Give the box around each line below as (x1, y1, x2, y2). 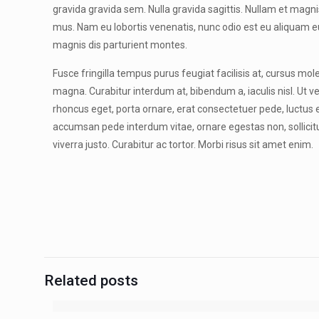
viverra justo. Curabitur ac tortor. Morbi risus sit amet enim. (53, 139, 314, 150)
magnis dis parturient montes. (53, 39, 188, 51)
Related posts (44, 272, 138, 289)
